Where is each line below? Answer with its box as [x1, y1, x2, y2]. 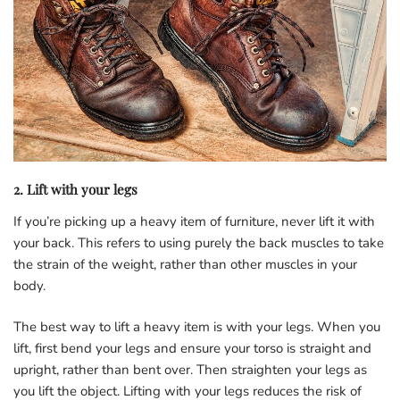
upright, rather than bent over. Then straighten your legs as [13, 360, 367, 379]
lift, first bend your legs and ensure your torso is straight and [13, 338, 371, 357]
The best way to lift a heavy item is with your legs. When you [13, 317, 380, 336]
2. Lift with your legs [13, 179, 137, 198]
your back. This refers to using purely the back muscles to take [13, 233, 384, 252]
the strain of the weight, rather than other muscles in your [13, 254, 357, 273]
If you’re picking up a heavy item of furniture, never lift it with [13, 212, 375, 230]
